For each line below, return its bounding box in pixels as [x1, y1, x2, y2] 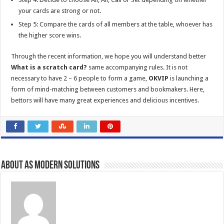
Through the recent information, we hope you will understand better [11, 52, 206, 60]
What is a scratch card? [11, 63, 89, 71]
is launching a [168, 74, 209, 82]
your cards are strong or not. [18, 6, 101, 14]
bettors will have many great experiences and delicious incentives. [11, 96, 199, 104]
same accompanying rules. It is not [88, 63, 188, 71]
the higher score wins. [18, 31, 81, 39]
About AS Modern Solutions [1, 159, 100, 171]
